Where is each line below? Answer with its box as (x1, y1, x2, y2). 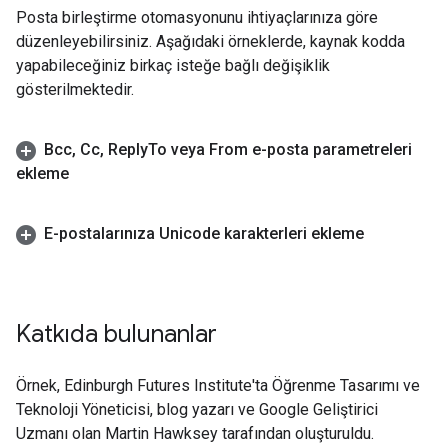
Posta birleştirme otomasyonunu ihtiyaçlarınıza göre (16, 8, 378, 28)
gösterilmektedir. (16, 80, 134, 100)
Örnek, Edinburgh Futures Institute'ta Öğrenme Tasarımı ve (16, 376, 420, 396)
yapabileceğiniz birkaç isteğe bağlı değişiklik (16, 56, 330, 76)
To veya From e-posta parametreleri (148, 140, 412, 160)
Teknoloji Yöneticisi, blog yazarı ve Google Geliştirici (16, 400, 378, 420)
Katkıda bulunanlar (16, 319, 217, 350)
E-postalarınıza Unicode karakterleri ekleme (44, 224, 364, 244)
